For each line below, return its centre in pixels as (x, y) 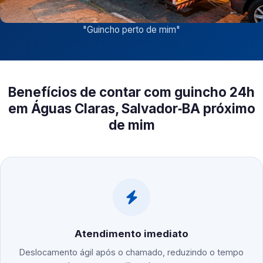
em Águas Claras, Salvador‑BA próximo (131, 109)
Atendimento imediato (131, 234)
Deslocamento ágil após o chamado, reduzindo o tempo (131, 252)
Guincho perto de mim (131, 30)
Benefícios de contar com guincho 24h (131, 92)
